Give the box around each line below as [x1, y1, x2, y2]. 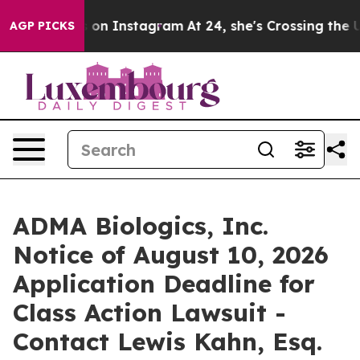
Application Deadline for [13, 268, 315, 299]
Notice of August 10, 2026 [13, 239, 329, 270]
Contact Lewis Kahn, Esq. [13, 326, 322, 357]
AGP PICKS [10, 18, 75, 33]
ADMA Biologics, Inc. [13, 211, 268, 241]
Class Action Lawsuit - [13, 297, 286, 328]
